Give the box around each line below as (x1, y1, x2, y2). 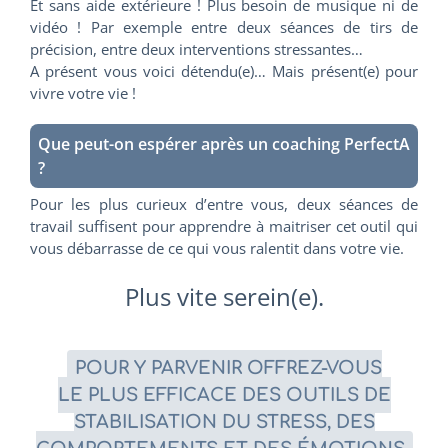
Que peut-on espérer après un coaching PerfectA (38, 132, 410, 155)
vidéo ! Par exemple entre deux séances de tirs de (30, 16, 418, 37)
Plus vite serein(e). (124, 279, 324, 313)
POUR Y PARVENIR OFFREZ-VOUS (74, 357, 382, 378)
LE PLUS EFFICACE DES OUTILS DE (57, 384, 391, 405)
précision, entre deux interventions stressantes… (30, 38, 363, 59)
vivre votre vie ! (30, 82, 136, 103)
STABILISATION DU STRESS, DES (73, 411, 375, 432)
